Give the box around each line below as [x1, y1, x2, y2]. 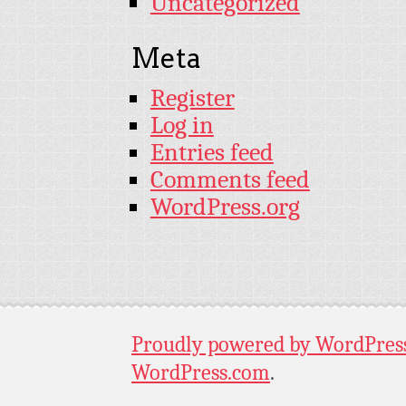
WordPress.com [131, 359, 270, 385]
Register [150, 82, 235, 112]
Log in [150, 110, 214, 140]
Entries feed [150, 137, 274, 167]
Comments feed [150, 164, 310, 194]
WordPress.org [150, 191, 300, 221]
